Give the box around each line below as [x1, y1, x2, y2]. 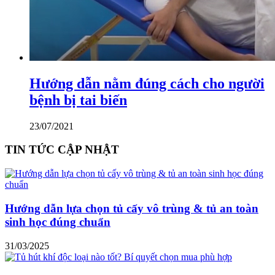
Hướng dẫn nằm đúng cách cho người [29, 75, 265, 91]
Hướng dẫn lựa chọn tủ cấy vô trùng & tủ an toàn [5, 201, 258, 215]
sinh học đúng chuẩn [5, 215, 110, 228]
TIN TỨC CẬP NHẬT [5, 143, 119, 157]
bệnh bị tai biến [29, 91, 127, 108]
